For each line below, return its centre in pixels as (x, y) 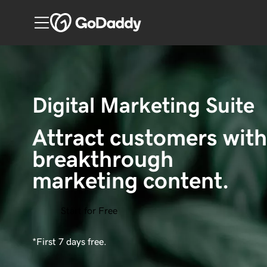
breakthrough (105, 159)
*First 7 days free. (69, 241)
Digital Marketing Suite (143, 105)
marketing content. (130, 180)
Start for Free (89, 210)
